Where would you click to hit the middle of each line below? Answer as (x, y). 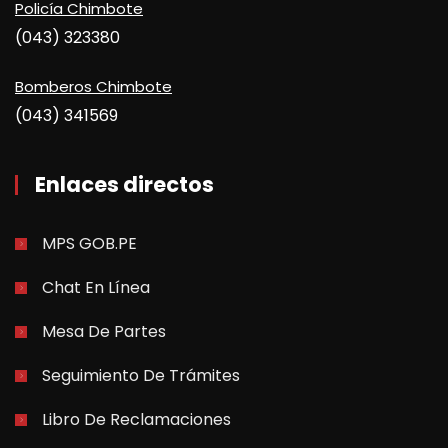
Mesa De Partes (104, 331)
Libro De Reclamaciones (136, 419)
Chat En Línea (96, 287)
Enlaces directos (124, 184)
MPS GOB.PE (89, 243)
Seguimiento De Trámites (141, 375)
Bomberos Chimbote (93, 86)
